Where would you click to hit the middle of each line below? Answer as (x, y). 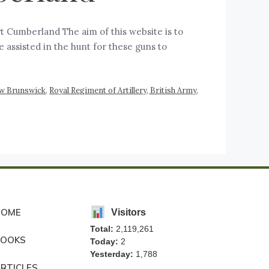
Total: (101, 229)
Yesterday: (111, 254)
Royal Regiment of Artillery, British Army (123, 90)
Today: (104, 242)
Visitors (129, 213)
